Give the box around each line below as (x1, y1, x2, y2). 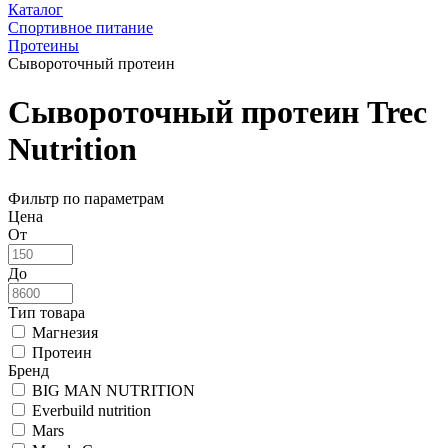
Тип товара (8, 303, 85, 321)
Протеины (8, 37, 79, 54)
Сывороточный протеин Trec (8, 94, 427, 131)
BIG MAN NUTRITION (32, 381, 195, 399)
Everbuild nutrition (32, 401, 151, 419)
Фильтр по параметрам (8, 189, 164, 207)
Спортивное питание (8, 19, 153, 36)
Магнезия (32, 323, 98, 341)
